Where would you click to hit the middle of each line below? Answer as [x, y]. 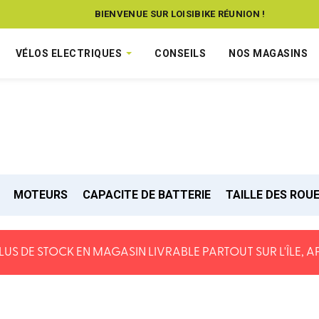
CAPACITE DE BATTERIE [146, 195]
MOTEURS [41, 195]
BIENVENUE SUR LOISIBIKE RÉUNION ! [180, 14]
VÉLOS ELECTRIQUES [69, 53]
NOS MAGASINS [268, 53]
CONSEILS [181, 53]
